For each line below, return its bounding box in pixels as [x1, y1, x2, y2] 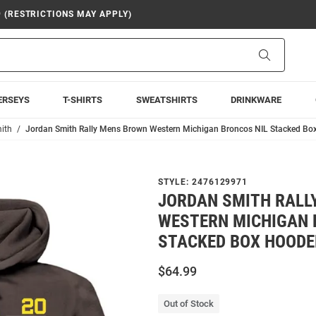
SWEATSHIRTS [135, 95, 197, 105]
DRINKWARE [231, 95, 282, 105]
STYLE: [158, 177, 192, 187]
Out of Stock [164, 298, 214, 309]
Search [269, 49, 300, 60]
